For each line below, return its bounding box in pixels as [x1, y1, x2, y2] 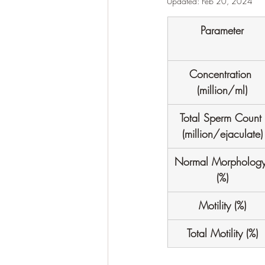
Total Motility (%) [186, 226, 258, 240]
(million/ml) [197, 83, 247, 97]
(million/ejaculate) [182, 127, 263, 141]
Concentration [189, 67, 255, 81]
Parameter [201, 23, 244, 37]
